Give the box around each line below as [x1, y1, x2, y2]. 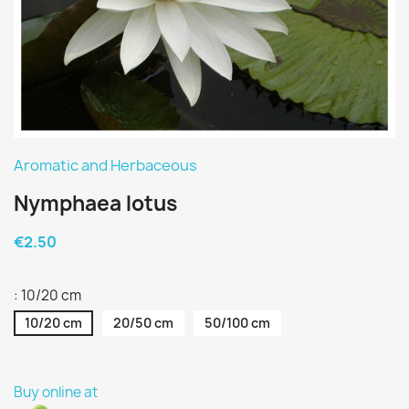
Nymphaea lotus [14, 190, 177, 217]
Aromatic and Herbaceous [14, 155, 197, 175]
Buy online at [14, 383, 98, 402]
